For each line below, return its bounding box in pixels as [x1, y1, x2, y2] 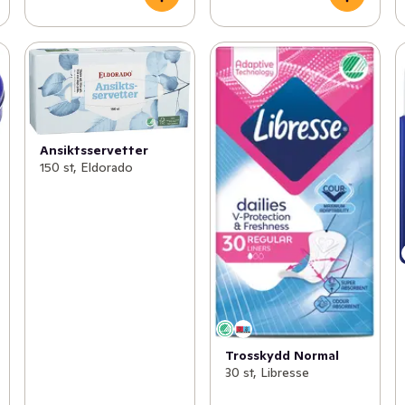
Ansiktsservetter [39, 141, 148, 158]
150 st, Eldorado [39, 158, 133, 175]
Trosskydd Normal [224, 347, 339, 364]
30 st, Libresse [224, 364, 309, 381]
